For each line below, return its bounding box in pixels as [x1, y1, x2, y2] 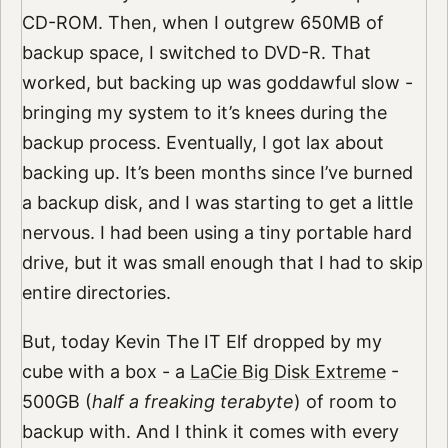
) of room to [293, 391, 397, 413]
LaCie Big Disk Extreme [189, 361, 386, 383]
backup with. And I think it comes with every [21, 421, 399, 443]
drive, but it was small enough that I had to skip [21, 251, 423, 273]
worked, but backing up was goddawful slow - [21, 71, 413, 93]
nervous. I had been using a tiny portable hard [21, 221, 412, 243]
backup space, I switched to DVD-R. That [21, 41, 371, 63]
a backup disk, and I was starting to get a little [21, 191, 413, 213]
